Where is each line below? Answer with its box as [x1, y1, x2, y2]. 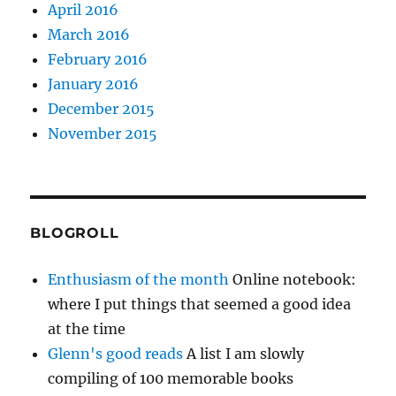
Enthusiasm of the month [48, 270, 230, 289]
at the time [48, 320, 126, 339]
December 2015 [48, 100, 156, 118]
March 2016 [48, 26, 131, 44]
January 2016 [48, 75, 140, 94]
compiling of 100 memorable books [48, 369, 294, 388]
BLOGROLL [30, 225, 119, 242]
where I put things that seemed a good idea [48, 295, 352, 314]
